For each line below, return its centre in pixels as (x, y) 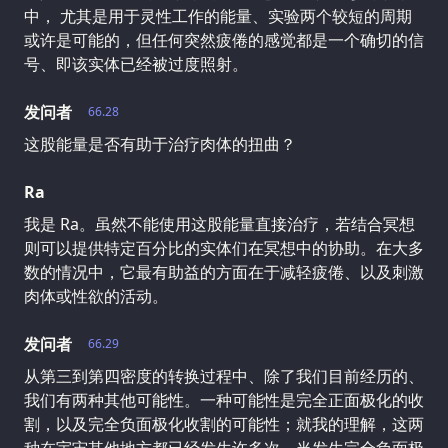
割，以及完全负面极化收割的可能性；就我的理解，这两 (224, 423)
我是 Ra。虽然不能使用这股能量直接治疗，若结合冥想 (219, 223)
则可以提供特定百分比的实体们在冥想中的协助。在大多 (224, 247)
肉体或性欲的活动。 (96, 295)
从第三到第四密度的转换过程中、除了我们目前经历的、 (224, 375)
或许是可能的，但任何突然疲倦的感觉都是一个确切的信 (224, 39)
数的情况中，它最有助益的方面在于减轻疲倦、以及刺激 (224, 271)
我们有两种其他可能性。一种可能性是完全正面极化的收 (224, 399)
